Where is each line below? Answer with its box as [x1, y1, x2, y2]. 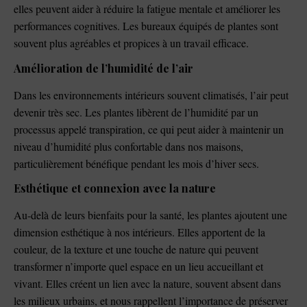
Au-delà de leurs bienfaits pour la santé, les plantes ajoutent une [14, 208, 287, 223]
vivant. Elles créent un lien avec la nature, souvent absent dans [14, 276, 281, 291]
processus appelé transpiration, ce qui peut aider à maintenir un [14, 121, 284, 136]
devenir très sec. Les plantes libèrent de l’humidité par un [14, 104, 258, 119]
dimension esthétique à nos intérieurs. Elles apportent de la [14, 225, 265, 240]
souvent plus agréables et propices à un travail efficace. [14, 36, 249, 51]
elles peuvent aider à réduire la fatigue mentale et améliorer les [14, 1, 280, 16]
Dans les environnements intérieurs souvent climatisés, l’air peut [14, 87, 288, 102]
